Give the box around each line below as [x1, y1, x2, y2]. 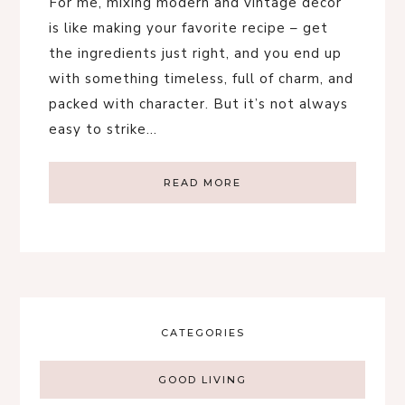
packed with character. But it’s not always [49, 94, 348, 113]
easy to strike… [49, 119, 157, 138]
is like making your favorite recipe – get [49, 18, 328, 37]
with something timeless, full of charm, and [49, 69, 353, 88]
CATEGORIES [160, 325, 245, 339]
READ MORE [164, 175, 241, 189]
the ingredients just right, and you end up [49, 43, 342, 62]
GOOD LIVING [158, 372, 247, 386]
